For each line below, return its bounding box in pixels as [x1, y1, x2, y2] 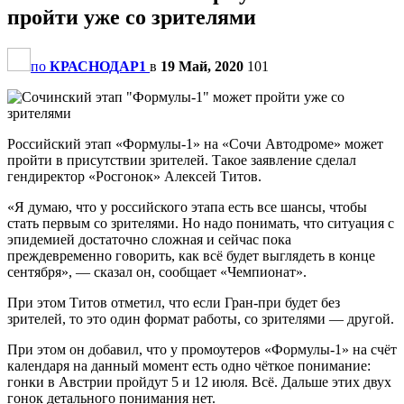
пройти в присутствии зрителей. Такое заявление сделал [7, 151, 356, 168]
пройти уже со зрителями [7, 5, 256, 29]
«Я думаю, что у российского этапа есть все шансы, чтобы [7, 198, 367, 215]
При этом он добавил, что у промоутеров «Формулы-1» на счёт [7, 341, 397, 357]
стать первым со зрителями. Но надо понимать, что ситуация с [7, 215, 394, 231]
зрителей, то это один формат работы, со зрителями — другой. [7, 310, 394, 326]
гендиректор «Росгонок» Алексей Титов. [7, 168, 262, 184]
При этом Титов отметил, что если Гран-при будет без [7, 294, 340, 310]
